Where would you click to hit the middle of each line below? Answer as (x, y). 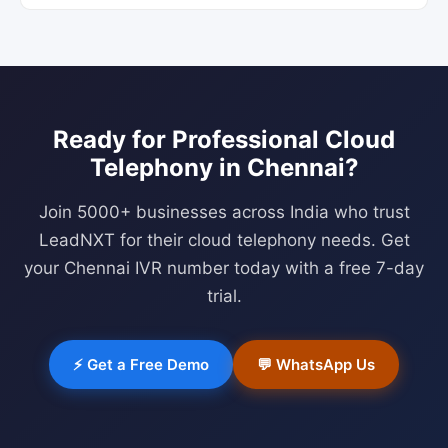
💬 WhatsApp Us (316, 364)
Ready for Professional (189, 139)
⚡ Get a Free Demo (141, 364)
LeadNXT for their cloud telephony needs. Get (224, 240)
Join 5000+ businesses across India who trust (224, 212)
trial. (224, 296)
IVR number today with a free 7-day (277, 268)
